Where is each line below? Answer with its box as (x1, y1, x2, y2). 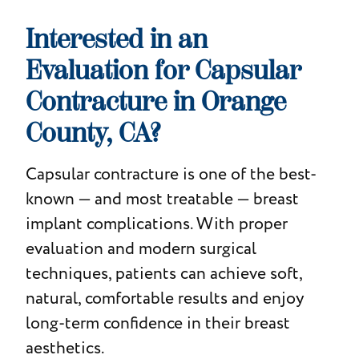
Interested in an (25, 22, 208, 55)
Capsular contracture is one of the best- (25, 162, 317, 186)
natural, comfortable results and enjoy (25, 286, 304, 310)
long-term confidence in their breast (25, 311, 290, 335)
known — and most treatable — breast (25, 187, 299, 211)
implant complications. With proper (25, 212, 288, 236)
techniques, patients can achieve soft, (25, 261, 302, 285)
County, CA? (25, 116, 160, 149)
